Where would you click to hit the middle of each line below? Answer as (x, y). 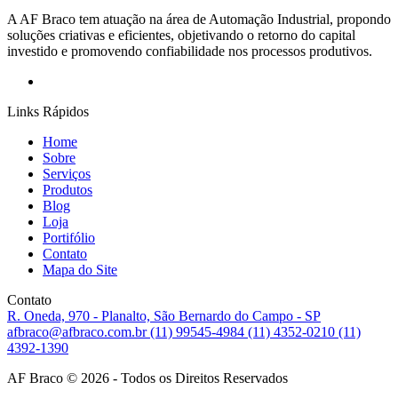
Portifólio (69, 237)
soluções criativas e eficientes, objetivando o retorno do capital (181, 35)
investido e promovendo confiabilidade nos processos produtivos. (190, 51)
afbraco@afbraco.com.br (79, 331)
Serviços (67, 173)
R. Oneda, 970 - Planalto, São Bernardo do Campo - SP (164, 315)
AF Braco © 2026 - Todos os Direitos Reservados (147, 378)
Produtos (68, 189)
